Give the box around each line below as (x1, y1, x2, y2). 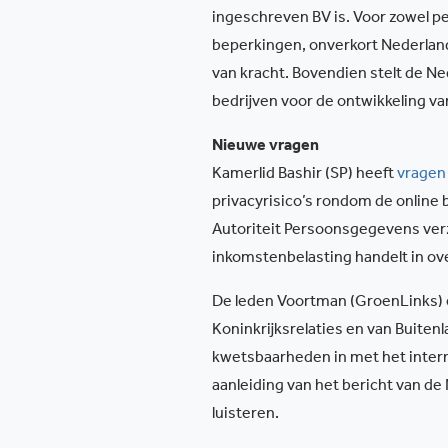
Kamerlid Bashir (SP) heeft (212, 167, 397, 183)
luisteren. (212, 407, 279, 423)
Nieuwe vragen (212, 139, 319, 155)
